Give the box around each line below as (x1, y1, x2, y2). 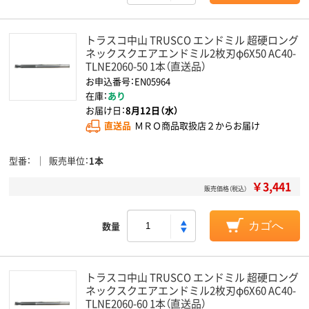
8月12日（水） (126, 103, 179, 117)
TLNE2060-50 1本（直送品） (86, 59, 206, 73)
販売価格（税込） (204, 184, 247, 193)
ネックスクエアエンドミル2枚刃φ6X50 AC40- (86, 46, 296, 60)
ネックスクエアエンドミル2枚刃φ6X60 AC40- (86, 283, 296, 297)
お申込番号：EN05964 (86, 74, 170, 88)
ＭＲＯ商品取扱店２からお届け (134, 119, 260, 132)
